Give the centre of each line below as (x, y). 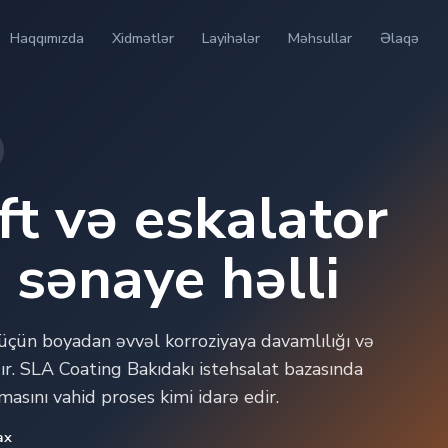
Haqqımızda (46, 37)
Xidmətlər (142, 37)
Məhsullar (319, 37)
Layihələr (230, 37)
